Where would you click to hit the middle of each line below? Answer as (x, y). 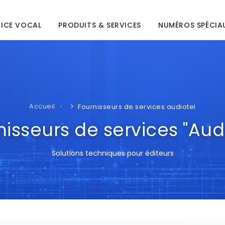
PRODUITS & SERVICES (100, 25)
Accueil (42, 106)
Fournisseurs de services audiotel (137, 107)
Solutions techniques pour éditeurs (113, 153)
